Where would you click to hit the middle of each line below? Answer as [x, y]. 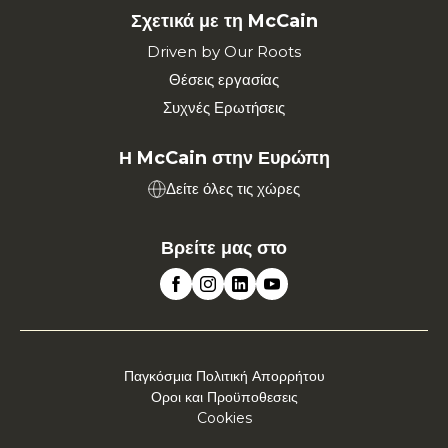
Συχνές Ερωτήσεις [224, 108]
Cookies [224, 418]
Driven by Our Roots [224, 52]
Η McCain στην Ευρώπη [224, 158]
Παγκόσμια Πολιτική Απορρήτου [224, 376]
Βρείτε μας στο [224, 248]
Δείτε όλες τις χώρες [233, 189]
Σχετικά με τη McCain [224, 21]
